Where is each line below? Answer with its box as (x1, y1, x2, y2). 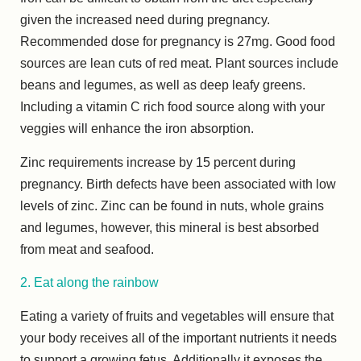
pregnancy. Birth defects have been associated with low (20, 176, 336, 191)
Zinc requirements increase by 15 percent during (20, 155, 296, 169)
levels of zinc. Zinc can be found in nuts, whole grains (20, 198, 324, 213)
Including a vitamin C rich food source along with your (20, 100, 325, 114)
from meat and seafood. (20, 242, 154, 256)
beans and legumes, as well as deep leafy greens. (20, 78, 305, 93)
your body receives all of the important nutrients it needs (20, 330, 337, 345)
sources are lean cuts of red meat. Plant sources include (20, 56, 338, 71)
